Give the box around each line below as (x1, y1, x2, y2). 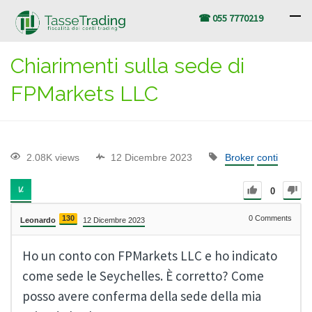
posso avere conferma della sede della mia (22, 288, 261, 305)
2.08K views (26, 152, 79, 164)
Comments (253, 214, 292, 223)
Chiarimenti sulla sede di (10, 54, 244, 78)
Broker (225, 152, 254, 164)
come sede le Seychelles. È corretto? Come (22, 267, 264, 285)
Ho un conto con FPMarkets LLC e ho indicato (22, 247, 277, 265)
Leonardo (20, 216, 56, 225)
